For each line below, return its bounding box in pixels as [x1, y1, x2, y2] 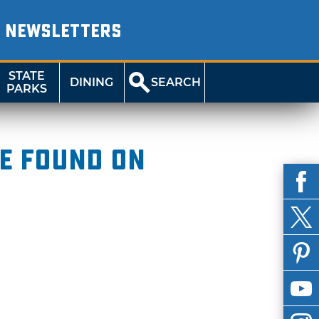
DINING [70, 75, 114, 89]
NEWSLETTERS [4, 21, 122, 42]
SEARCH [151, 75, 202, 89]
